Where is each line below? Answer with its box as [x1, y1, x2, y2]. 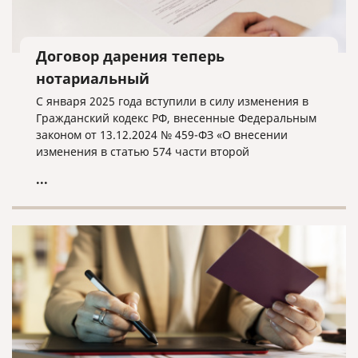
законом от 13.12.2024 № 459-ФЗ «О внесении [36, 127, 288, 142]
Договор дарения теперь [36, 46, 225, 66]
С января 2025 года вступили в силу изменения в [36, 93, 308, 109]
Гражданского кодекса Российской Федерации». [36, 161, 300, 176]
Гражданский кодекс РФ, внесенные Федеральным [36, 110, 316, 125]
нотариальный [36, 69, 149, 88]
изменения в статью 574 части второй [36, 144, 249, 159]
